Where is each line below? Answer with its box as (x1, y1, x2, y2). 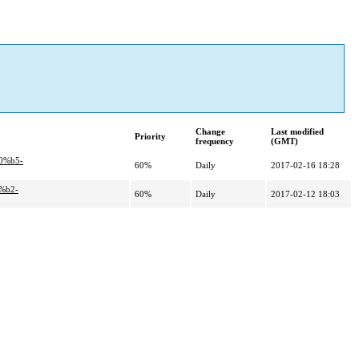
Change (196, 127, 225, 137)
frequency (196, 136, 234, 147)
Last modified (271, 127, 324, 137)
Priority (135, 131, 166, 142)
